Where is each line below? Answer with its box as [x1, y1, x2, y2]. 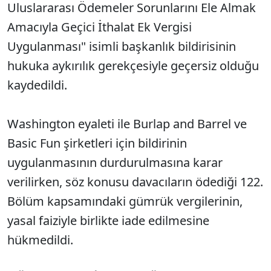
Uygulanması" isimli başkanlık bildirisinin [7, 38, 236, 54]
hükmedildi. [7, 232, 73, 248]
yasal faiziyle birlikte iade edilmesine [7, 212, 209, 229]
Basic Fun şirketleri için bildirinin [7, 135, 187, 151]
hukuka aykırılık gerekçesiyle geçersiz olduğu [7, 57, 259, 74]
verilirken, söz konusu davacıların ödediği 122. [7, 174, 263, 190]
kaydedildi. [7, 77, 67, 93]
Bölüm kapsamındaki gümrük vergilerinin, [7, 193, 243, 209]
